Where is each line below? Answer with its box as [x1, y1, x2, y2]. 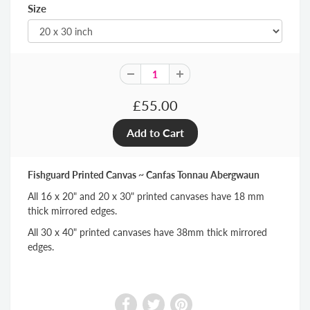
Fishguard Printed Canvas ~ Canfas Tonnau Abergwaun [28, 169, 259, 181]
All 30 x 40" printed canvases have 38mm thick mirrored [28, 226, 267, 239]
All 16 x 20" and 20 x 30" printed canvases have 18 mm [28, 190, 264, 203]
